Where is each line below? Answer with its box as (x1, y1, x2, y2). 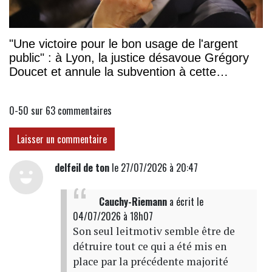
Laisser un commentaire (17, 132, 107, 147)
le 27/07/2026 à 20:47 (109, 160, 198, 175)
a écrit (166, 194, 197, 209)
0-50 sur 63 (9, 103, 55, 118)
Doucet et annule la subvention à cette (9, 65, 216, 79)
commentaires (58, 103, 112, 118)
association (9, 79, 69, 93)
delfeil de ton (54, 160, 109, 175)
